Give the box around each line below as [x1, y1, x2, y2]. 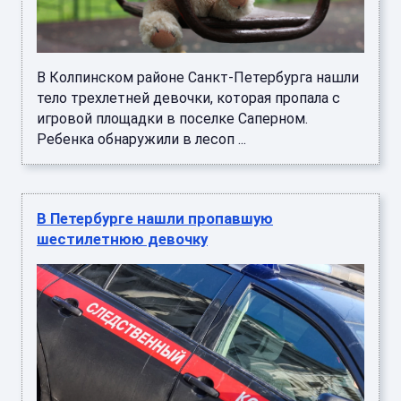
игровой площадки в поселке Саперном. [37, 109, 308, 127]
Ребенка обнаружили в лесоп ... [37, 130, 246, 148]
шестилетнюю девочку [37, 229, 208, 248]
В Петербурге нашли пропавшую [37, 209, 273, 227]
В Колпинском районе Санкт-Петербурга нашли [37, 68, 359, 86]
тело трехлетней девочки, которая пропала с [37, 89, 340, 107]
